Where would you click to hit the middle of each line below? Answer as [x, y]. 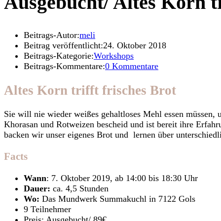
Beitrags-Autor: [52, 35]
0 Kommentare [132, 66]
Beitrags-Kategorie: [59, 56]
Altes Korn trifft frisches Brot [90, 90]
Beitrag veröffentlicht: [63, 46]
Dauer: [37, 189]
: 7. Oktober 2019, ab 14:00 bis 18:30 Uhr [122, 178]
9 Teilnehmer [47, 209]
